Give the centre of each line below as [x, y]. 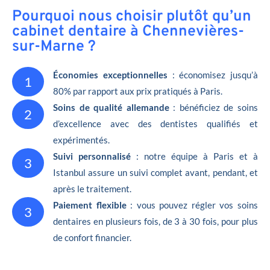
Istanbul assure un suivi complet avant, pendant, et [155, 172]
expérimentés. [81, 140]
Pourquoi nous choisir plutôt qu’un [132, 17]
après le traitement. [92, 188]
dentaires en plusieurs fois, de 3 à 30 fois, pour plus [155, 221]
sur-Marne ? [54, 47]
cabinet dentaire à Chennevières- [128, 32]
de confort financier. [92, 237]
